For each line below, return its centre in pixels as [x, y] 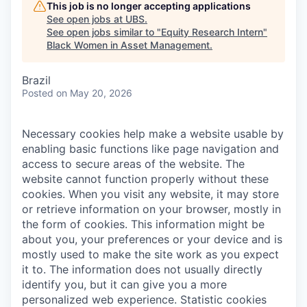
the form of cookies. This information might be [143, 224]
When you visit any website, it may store [174, 194]
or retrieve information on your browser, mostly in [151, 209]
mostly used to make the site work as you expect [150, 254]
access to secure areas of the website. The [133, 164]
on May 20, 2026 [94, 93]
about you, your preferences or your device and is [152, 239]
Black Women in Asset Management [128, 45]
